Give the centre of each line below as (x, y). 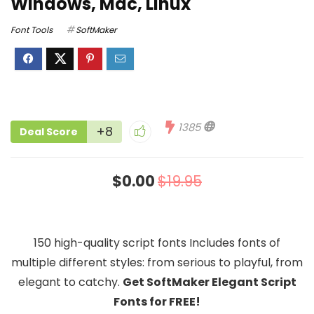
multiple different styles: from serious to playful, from (157, 262)
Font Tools (32, 30)
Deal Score (49, 132)
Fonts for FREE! (157, 302)
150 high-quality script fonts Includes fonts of (157, 243)
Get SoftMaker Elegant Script (209, 282)
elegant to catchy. (70, 282)
